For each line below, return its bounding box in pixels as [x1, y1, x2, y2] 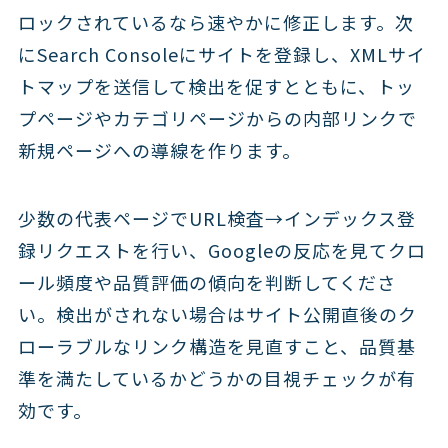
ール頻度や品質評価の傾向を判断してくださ [17, 268, 396, 295]
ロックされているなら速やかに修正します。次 [17, 8, 414, 35]
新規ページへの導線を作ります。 [17, 136, 301, 163]
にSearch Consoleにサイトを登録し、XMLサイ [17, 40, 426, 67]
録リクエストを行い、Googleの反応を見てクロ [17, 236, 426, 263]
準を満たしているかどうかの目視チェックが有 [17, 364, 416, 391]
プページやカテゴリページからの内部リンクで [17, 104, 417, 131]
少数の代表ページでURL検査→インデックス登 [17, 204, 416, 231]
